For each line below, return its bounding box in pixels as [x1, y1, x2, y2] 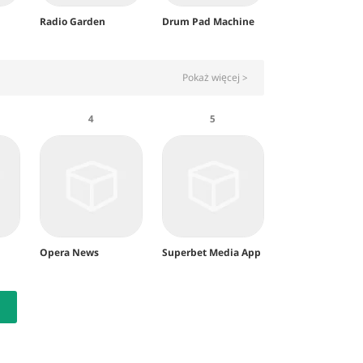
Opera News [40, 245, 100, 259]
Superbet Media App [161, 245, 261, 259]
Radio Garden [40, 14, 106, 28]
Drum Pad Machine [161, 14, 254, 28]
